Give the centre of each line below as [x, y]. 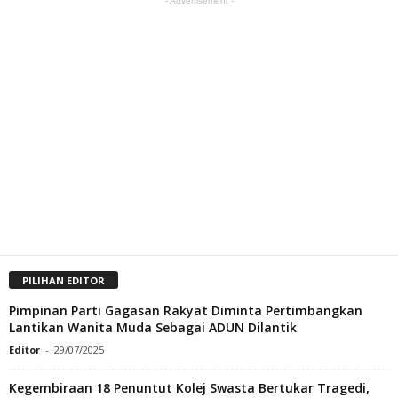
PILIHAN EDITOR [64, 280]
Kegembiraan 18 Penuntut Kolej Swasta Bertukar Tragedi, [189, 387]
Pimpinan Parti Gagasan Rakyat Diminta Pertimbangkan [186, 310]
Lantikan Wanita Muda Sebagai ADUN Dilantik [155, 327]
